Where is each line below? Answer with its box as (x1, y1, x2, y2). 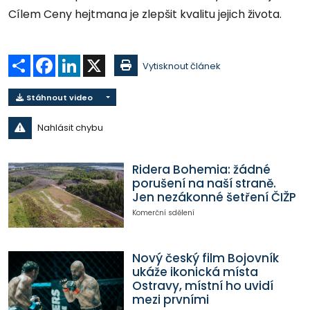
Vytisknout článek (143, 60, 221, 73)
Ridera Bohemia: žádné (131, 161, 271, 179)
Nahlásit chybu (37, 121, 103, 135)
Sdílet (30, 53, 56, 67)
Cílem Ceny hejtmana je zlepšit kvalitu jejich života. (8, 6, 282, 23)
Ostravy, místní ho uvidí (131, 277, 273, 294)
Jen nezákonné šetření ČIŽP (131, 189, 296, 206)
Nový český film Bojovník (131, 249, 279, 266)
